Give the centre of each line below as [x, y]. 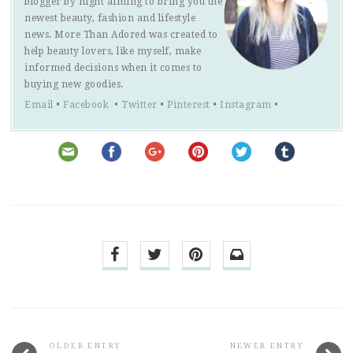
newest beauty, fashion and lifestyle [110, 18]
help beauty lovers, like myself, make [113, 51]
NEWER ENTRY [266, 345]
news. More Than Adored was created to [121, 34]
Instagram [246, 104]
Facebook [87, 104]
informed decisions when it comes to [113, 67]
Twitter [139, 104]
